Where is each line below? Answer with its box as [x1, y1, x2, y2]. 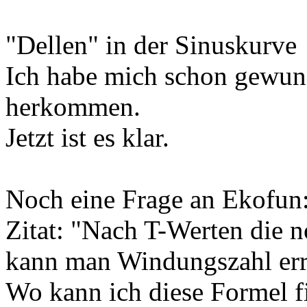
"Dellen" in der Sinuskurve [5, 30, 297, 60]
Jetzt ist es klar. [5, 123, 169, 153]
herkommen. [5, 92, 140, 122]
